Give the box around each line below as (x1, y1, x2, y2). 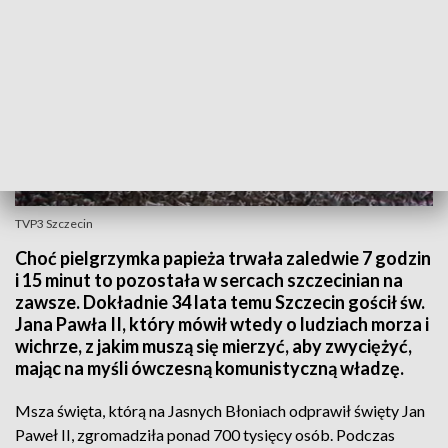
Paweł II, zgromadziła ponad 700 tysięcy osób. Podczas (15, 425, 395, 444)
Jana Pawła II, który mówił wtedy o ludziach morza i (15, 313, 429, 335)
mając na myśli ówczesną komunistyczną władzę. (15, 357, 404, 379)
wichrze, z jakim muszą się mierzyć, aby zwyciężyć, (15, 335, 412, 357)
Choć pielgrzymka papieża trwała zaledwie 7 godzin (15, 247, 431, 269)
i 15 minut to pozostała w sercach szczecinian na (15, 269, 403, 291)
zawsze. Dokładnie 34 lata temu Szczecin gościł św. (15, 291, 425, 313)
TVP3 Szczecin (15, 216, 93, 231)
